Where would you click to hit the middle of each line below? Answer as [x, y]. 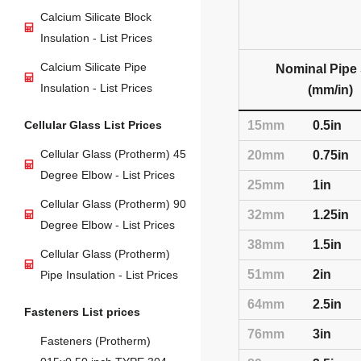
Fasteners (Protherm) [95, 341]
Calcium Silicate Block [96, 17]
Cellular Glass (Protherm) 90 [113, 204]
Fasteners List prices [82, 312]
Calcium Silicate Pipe [93, 67]
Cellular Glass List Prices [93, 125]
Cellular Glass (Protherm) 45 [113, 154]
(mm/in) [331, 90]
